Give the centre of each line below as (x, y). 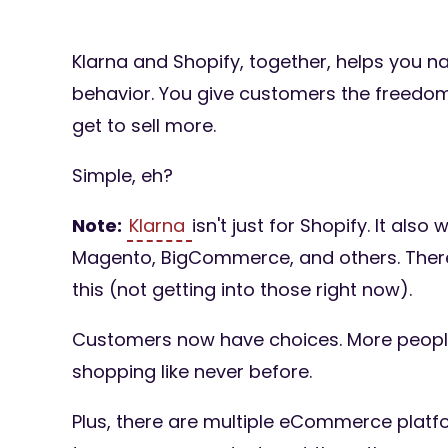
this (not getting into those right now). (242, 289)
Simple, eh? (122, 175)
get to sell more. (144, 125)
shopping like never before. (192, 371)
